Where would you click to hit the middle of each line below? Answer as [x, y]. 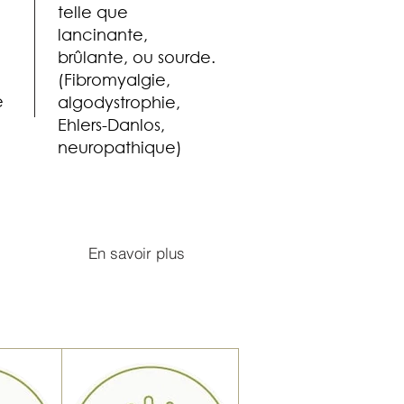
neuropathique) [120, 147]
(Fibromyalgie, [114, 79]
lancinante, [103, 34]
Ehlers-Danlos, [111, 124]
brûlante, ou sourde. [137, 56]
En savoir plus [136, 253]
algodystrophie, [119, 101]
